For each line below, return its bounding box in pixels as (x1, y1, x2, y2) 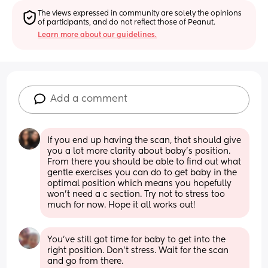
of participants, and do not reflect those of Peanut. (38, 19, 216, 26)
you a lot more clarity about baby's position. (47, 147, 231, 156)
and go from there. (47, 257, 124, 266)
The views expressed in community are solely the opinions (38, 10, 242, 17)
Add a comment (50, 94, 128, 104)
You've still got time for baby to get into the (47, 235, 226, 244)
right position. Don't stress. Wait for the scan (47, 246, 229, 255)
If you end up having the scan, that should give (47, 136, 242, 145)
